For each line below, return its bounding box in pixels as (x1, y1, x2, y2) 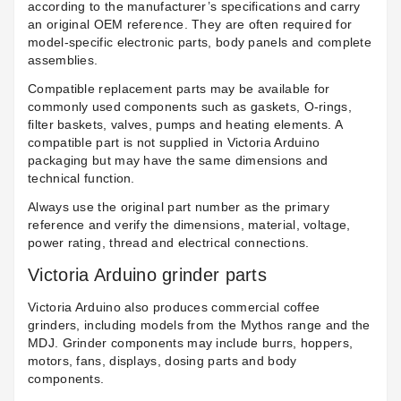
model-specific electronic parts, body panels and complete (28, 35, 372, 50)
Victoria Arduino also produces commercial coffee (28, 300, 320, 315)
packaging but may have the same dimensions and (28, 153, 328, 168)
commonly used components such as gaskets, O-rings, (28, 99, 352, 115)
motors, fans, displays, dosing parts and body (28, 354, 297, 369)
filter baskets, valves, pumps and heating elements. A (28, 117, 342, 132)
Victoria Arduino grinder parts (28, 265, 267, 286)
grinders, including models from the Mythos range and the (28, 318, 371, 333)
